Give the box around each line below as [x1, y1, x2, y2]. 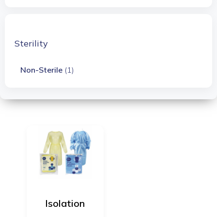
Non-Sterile [20, 65, 62, 75]
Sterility [15, 38, 48, 49]
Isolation [45, 197, 85, 210]
